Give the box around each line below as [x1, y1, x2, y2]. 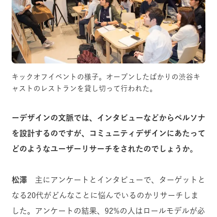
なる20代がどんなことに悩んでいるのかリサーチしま [12, 191, 199, 199]
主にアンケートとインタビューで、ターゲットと [27, 175, 205, 184]
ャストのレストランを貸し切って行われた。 [12, 84, 157, 92]
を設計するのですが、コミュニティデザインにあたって [12, 129, 205, 137]
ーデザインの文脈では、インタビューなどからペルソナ [12, 113, 205, 122]
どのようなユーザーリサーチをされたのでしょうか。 [12, 144, 198, 153]
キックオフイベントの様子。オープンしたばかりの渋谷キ [12, 73, 201, 80]
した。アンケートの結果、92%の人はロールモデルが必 [12, 206, 205, 215]
